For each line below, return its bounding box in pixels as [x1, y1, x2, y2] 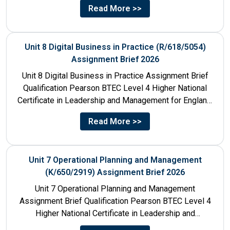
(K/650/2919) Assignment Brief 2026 [45, 167, 185, 177]
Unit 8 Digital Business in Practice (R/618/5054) [24, 42, 206, 52]
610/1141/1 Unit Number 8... [64, 107, 166, 118]
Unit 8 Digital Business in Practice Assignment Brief [22, 70, 208, 81]
